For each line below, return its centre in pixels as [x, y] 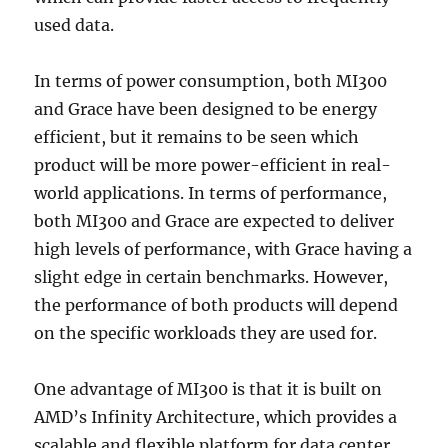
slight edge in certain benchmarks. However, [211, 277]
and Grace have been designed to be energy [206, 109]
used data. [74, 25]
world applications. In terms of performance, [211, 193]
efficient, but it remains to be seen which [197, 137]
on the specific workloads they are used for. [206, 333]
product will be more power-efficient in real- [213, 165]
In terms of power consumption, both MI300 [211, 81]
